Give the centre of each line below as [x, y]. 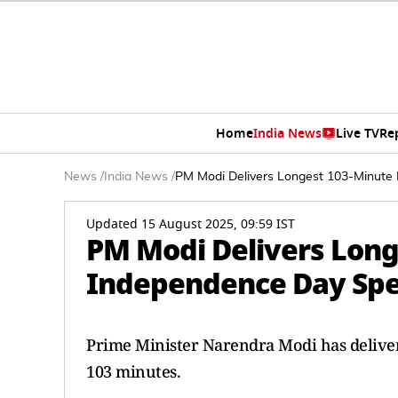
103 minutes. [133, 371]
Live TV [357, 133]
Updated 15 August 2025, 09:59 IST [191, 224]
